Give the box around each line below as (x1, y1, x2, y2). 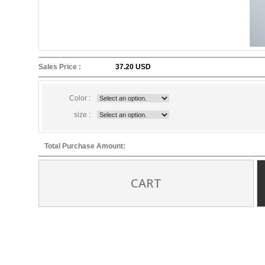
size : (74, 110, 91, 119)
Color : (69, 93, 91, 102)
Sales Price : (38, 62, 82, 71)
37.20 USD (115, 62, 151, 71)
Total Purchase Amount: (44, 141, 126, 150)
